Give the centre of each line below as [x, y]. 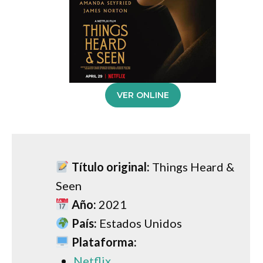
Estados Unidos [139, 223]
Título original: [110, 166]
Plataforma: [104, 242]
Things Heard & [192, 166]
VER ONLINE [143, 95]
